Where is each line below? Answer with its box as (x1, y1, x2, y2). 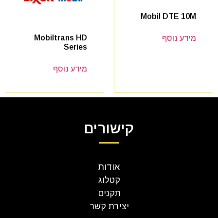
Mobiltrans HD (34, 34, 87, 42)
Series (64, 43, 87, 52)
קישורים (84, 121, 134, 137)
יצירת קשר (89, 201, 129, 212)
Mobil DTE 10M (141, 12, 196, 20)
